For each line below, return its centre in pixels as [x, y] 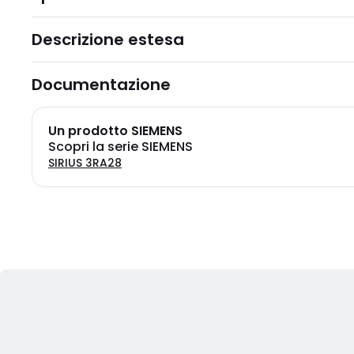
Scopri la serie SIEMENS [121, 147]
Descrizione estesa [108, 40]
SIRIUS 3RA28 [85, 163]
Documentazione [101, 85]
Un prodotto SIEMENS [115, 131]
